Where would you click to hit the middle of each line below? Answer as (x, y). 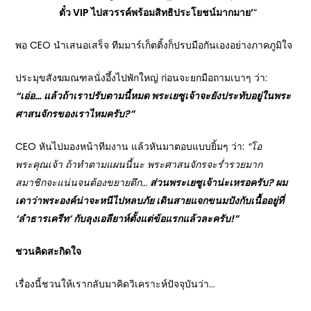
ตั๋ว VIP (75, 12)
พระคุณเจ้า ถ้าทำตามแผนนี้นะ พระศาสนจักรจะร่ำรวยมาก (139, 165)
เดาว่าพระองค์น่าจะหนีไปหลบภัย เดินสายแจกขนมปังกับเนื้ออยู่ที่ (150, 201)
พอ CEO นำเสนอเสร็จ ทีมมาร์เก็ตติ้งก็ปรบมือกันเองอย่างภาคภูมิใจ (154, 45)
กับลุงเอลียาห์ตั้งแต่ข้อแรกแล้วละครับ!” (157, 219)
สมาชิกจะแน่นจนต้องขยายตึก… (83, 183)
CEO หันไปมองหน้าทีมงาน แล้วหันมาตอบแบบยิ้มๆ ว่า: (132, 146)
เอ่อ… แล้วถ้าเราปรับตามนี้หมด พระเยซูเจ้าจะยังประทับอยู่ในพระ (156, 96)
